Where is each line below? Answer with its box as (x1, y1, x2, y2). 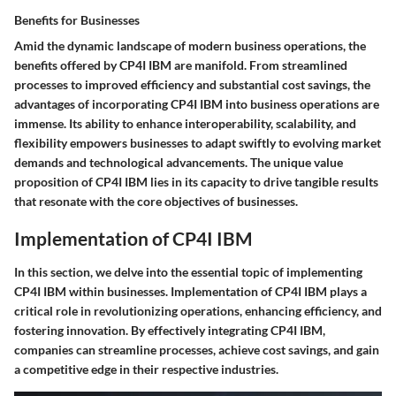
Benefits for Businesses (14, 12, 140, 28)
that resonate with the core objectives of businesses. (14, 194, 298, 209)
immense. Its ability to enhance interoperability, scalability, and (14, 116, 356, 132)
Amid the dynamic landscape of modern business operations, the (14, 38, 366, 54)
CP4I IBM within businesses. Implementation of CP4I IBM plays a (14, 283, 367, 299)
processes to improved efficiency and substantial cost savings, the (14, 77, 370, 93)
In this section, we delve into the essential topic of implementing (14, 263, 362, 279)
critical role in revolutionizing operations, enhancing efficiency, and (14, 302, 382, 318)
